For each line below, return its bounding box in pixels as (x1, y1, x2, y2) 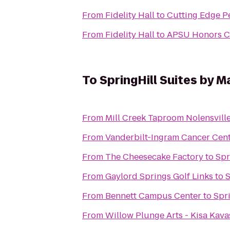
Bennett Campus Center (105, 190, 201, 202)
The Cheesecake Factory (105, 151, 203, 163)
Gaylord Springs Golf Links (105, 170, 213, 182)
